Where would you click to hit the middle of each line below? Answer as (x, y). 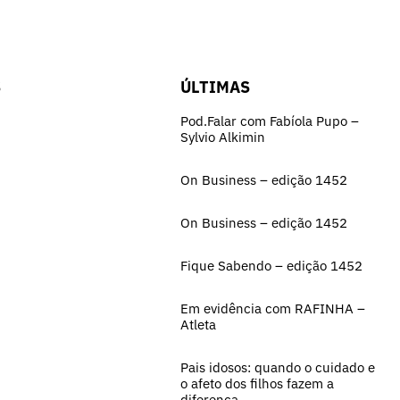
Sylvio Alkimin (223, 137)
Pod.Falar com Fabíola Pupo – (270, 121)
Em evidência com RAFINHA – (273, 308)
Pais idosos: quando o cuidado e (278, 367)
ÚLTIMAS (215, 87)
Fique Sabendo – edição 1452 (271, 265)
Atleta (198, 324)
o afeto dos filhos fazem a (257, 383)
